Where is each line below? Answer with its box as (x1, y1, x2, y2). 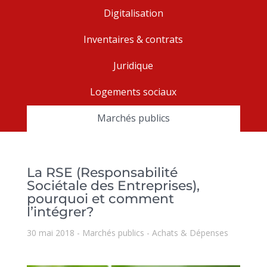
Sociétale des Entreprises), (26, 178, 200, 194)
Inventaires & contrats (83, 33, 184, 46)
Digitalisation (103, 7, 163, 20)
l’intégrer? (26, 204, 94, 220)
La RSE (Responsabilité (26, 164, 178, 181)
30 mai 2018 (26, 227, 74, 238)
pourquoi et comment (26, 191, 174, 207)
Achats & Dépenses (149, 227, 228, 238)
